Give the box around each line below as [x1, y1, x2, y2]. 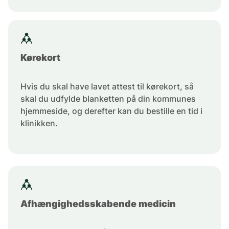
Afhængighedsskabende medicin [20, 198, 176, 210]
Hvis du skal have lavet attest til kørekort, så [20, 81, 194, 92]
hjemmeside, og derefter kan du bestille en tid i [20, 106, 202, 117]
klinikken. [20, 118, 58, 129]
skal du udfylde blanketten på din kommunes [20, 94, 196, 104]
